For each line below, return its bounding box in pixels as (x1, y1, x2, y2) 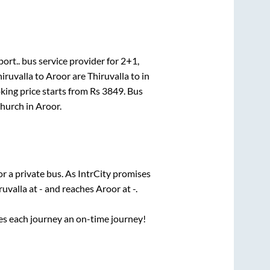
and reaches (42, 183, 96, 195)
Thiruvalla (87, 69, 129, 81)
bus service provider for (20, 54, 121, 66)
